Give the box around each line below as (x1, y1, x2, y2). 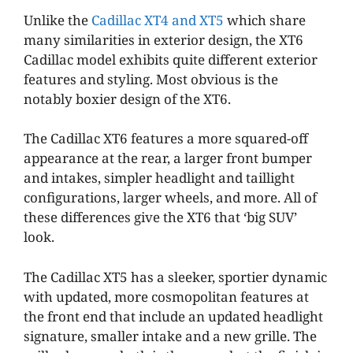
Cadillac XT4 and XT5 (91, 10, 224, 29)
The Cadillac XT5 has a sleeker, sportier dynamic (24, 267, 327, 286)
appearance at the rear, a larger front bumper (24, 149, 312, 168)
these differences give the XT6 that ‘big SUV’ (24, 208, 297, 227)
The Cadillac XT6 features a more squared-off (24, 129, 308, 148)
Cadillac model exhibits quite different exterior (24, 50, 318, 69)
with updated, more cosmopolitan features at (24, 287, 309, 306)
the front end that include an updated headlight (24, 307, 323, 325)
